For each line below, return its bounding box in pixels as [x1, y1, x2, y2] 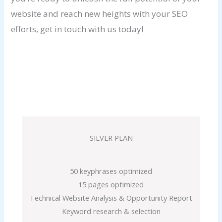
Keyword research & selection [61, 206, 161, 217]
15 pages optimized [78, 179, 144, 190]
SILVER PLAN [89, 133, 133, 143]
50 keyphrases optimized [70, 166, 152, 176]
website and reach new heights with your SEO [11, 8, 188, 20]
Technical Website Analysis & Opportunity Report [30, 193, 192, 203]
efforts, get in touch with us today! [11, 23, 144, 35]
